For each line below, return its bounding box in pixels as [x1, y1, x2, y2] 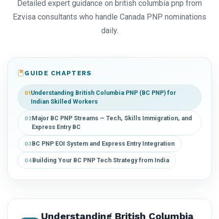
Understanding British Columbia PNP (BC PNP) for [31, 89, 176, 97]
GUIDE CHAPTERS [24, 69, 92, 77]
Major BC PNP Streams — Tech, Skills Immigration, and [32, 114, 192, 122]
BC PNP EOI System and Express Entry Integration [32, 140, 175, 148]
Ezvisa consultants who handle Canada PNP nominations [13, 12, 206, 22]
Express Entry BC [32, 123, 81, 131]
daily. [101, 26, 118, 36]
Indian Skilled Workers [31, 98, 98, 106]
